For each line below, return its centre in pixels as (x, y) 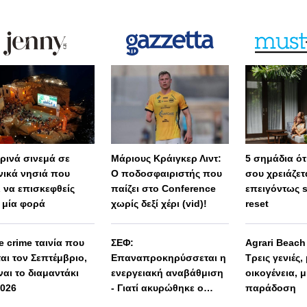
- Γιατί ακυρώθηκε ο (157, 288)
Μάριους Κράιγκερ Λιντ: (166, 159)
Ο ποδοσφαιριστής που (166, 174)
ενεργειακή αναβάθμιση (167, 273)
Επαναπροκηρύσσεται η (168, 258)
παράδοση (271, 288)
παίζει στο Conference (163, 189)
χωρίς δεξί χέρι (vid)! (159, 204)
